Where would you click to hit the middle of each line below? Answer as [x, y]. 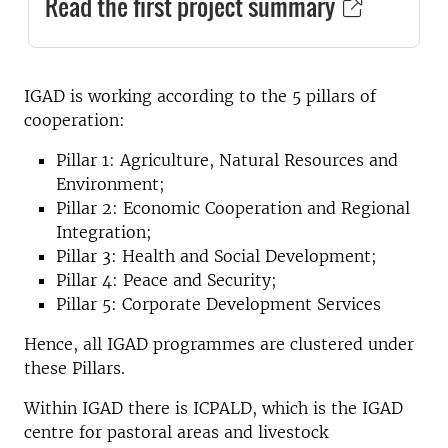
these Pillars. [77, 367]
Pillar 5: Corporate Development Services [218, 303]
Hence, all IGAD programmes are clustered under [219, 343]
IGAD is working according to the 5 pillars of [200, 95]
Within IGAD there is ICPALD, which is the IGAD [213, 407]
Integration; [104, 231]
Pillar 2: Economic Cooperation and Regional [233, 207]
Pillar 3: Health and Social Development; [216, 255]
